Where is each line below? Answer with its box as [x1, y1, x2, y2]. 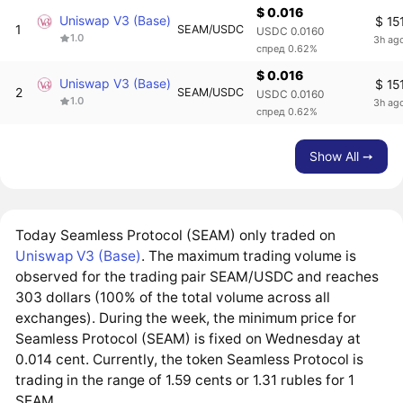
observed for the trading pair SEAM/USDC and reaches [15, 268, 380, 286]
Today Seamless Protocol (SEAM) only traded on [15, 227, 336, 245]
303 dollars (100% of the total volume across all [15, 289, 331, 307]
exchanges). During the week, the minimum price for [15, 309, 357, 327]
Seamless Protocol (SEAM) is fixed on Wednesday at [15, 330, 362, 348]
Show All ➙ [309, 148, 374, 165]
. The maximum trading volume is [141, 247, 357, 265]
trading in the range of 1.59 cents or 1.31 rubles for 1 [15, 372, 355, 390]
